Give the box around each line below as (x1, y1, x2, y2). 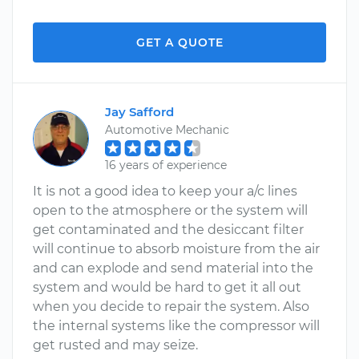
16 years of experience (105, 158, 227, 172)
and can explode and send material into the (33, 260, 313, 276)
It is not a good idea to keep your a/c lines (33, 184, 297, 199)
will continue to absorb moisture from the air (33, 241, 320, 256)
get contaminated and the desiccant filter (33, 222, 304, 237)
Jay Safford (105, 104, 174, 119)
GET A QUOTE (135, 35, 224, 50)
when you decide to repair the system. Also (33, 299, 309, 314)
